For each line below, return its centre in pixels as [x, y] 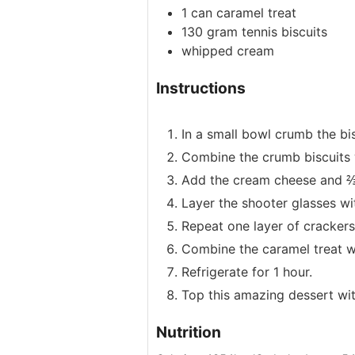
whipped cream [228, 51]
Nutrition [189, 332]
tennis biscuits [284, 32]
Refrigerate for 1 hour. [247, 272]
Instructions [201, 88]
